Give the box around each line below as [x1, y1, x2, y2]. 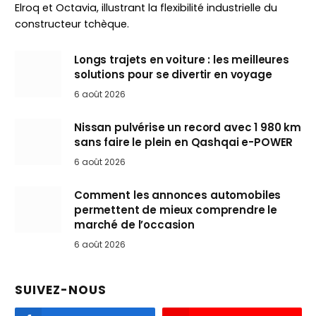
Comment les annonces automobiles [74, 188, 281, 203]
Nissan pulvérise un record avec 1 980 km [74, 120, 302, 135]
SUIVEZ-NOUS [15, 281, 107, 299]
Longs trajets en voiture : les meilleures [74, 52, 289, 68]
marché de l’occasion [74, 217, 195, 233]
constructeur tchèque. [15, 17, 129, 32]
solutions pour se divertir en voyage [74, 67, 272, 83]
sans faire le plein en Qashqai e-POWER [74, 135, 293, 150]
